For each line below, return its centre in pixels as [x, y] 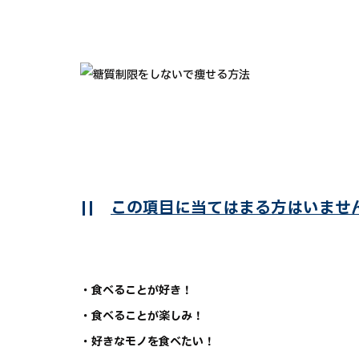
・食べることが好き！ [136, 291]
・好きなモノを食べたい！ [147, 342]
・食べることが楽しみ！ [142, 317]
